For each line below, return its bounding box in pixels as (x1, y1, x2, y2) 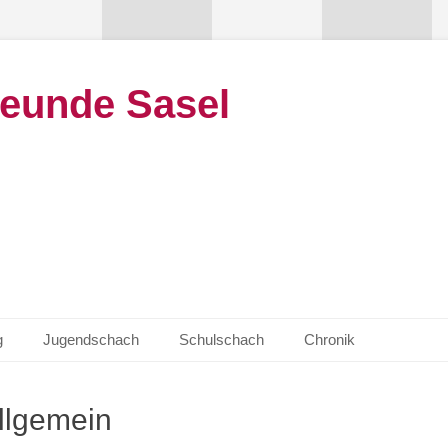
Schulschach (179, 331, 264, 348)
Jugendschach (43, 331, 139, 348)
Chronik (304, 331, 355, 348)
